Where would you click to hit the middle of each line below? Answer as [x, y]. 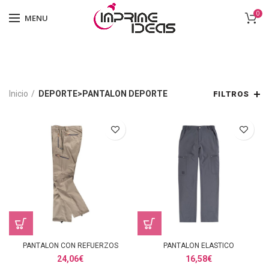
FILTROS [231, 94]
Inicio [19, 93]
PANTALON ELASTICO [199, 246]
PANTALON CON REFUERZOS [70, 246]
